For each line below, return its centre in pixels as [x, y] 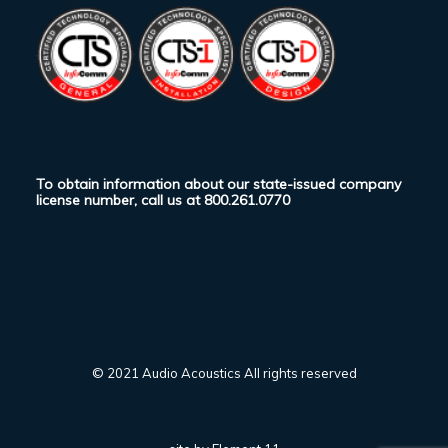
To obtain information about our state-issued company [218, 184]
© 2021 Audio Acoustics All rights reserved [224, 373]
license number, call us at [120, 200]
